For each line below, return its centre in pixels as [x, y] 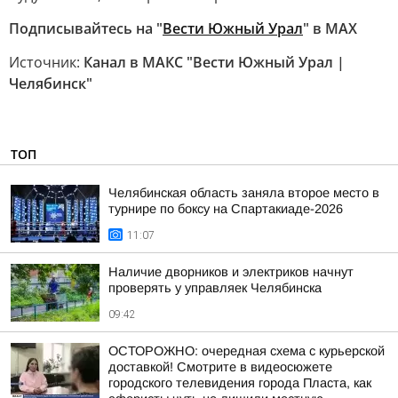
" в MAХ [330, 28]
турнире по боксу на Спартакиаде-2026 [226, 209]
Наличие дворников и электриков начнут [231, 272]
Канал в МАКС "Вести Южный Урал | [214, 62]
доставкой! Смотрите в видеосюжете [220, 367]
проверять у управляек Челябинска [215, 288]
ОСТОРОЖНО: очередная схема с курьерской [247, 351]
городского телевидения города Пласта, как [240, 383]
